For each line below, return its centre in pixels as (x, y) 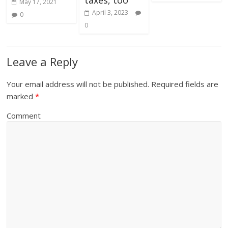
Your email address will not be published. (78, 84)
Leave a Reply (42, 61)
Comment (24, 115)
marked (21, 96)
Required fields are (184, 84)
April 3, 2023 (110, 12)
